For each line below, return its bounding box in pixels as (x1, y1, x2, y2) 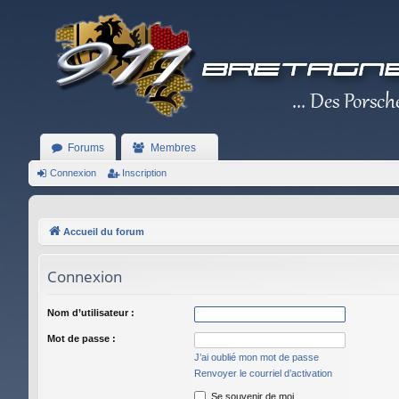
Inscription (122, 167, 167, 178)
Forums (68, 142, 104, 154)
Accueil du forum (63, 226, 144, 237)
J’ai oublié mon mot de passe (194, 351, 319, 362)
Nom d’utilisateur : (47, 306, 134, 318)
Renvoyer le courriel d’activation (194, 367, 332, 379)
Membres (151, 142, 196, 154)
